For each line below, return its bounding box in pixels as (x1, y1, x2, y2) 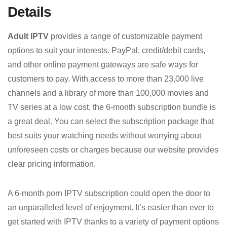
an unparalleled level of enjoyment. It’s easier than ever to (8, 203, 214, 212)
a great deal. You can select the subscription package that (8, 117, 214, 126)
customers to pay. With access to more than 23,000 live (8, 74, 204, 83)
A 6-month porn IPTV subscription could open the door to (8, 188, 210, 198)
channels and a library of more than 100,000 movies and (8, 88, 209, 97)
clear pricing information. (8, 159, 96, 168)
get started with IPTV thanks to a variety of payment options (8, 217, 219, 226)
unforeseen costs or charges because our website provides (8, 145, 218, 154)
